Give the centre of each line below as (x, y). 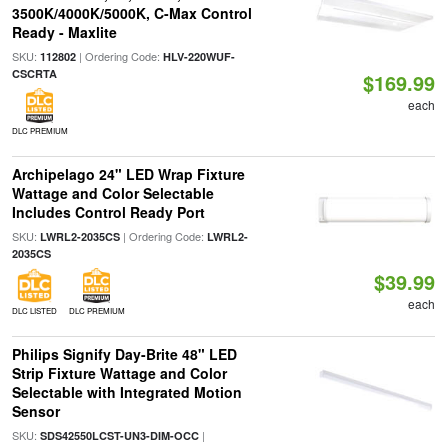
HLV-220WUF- (198, 56)
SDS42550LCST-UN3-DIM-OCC (119, 435)
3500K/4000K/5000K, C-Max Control (131, 13)
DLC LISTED (34, 310)
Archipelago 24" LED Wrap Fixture (128, 174)
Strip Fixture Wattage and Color (119, 373)
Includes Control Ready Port (108, 212)
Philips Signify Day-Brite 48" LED (124, 354)
